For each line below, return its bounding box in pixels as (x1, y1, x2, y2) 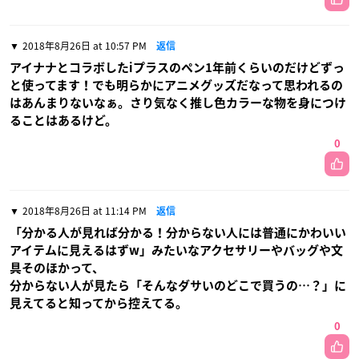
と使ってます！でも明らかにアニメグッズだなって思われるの (10, 79, 343, 92)
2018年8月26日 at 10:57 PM (22, 38, 147, 54)
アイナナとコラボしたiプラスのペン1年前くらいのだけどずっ (10, 62, 345, 75)
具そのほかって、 (10, 262, 104, 275)
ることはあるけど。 (10, 115, 117, 127)
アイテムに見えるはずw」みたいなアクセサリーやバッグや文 (10, 244, 343, 257)
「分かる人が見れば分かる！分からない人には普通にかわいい (10, 227, 346, 240)
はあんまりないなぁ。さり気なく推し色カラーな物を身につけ (10, 97, 346, 110)
